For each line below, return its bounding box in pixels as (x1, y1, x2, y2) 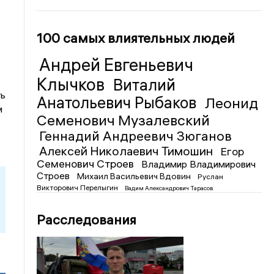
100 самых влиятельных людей (37, 29, 235, 46)
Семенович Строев (37, 156, 137, 171)
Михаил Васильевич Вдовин (77, 170, 193, 182)
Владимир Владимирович (141, 157, 256, 170)
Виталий (113, 75, 176, 95)
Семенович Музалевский (37, 110, 210, 129)
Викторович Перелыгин (37, 182, 120, 192)
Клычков (37, 73, 109, 95)
